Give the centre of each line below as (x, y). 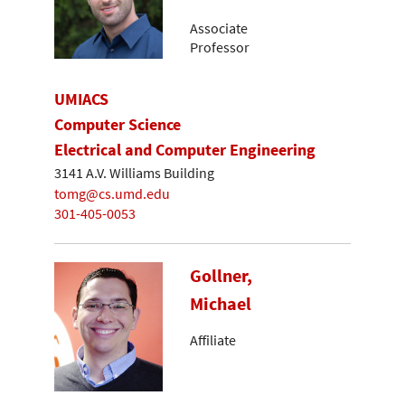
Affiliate (213, 340)
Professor (220, 47)
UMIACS (81, 99)
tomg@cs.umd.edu (112, 193)
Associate (219, 28)
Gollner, (221, 276)
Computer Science (118, 124)
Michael (221, 304)
